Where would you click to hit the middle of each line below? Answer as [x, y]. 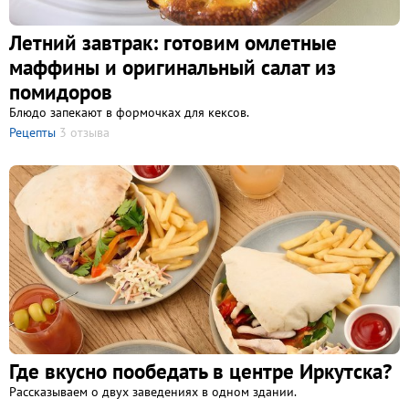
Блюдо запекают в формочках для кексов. [129, 113]
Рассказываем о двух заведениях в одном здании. [153, 392]
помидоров [61, 92]
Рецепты [32, 133]
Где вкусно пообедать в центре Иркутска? [200, 372]
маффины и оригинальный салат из [173, 68]
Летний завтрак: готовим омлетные [173, 43]
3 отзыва [84, 133]
